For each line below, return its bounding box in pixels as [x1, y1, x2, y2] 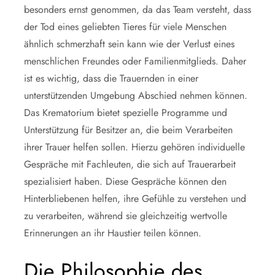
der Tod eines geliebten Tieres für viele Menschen [24, 19, 227, 34]
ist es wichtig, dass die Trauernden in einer [24, 71, 198, 85]
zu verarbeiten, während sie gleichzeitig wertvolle [24, 208, 227, 223]
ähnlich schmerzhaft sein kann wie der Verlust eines [24, 36, 234, 51]
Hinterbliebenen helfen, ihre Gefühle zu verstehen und [24, 191, 246, 206]
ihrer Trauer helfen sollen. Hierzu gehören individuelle [24, 139, 245, 154]
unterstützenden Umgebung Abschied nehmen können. [24, 88, 247, 103]
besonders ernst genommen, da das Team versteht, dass [24, 2, 251, 17]
